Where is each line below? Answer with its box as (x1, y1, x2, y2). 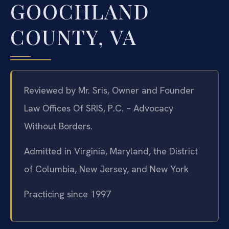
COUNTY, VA (10, 22, 137, 50)
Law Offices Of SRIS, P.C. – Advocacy (24, 102, 173, 114)
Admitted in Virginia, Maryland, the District (24, 145, 198, 157)
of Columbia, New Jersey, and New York (24, 163, 189, 175)
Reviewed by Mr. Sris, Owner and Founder (24, 84, 194, 96)
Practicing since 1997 (24, 188, 111, 200)
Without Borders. (24, 120, 93, 132)
